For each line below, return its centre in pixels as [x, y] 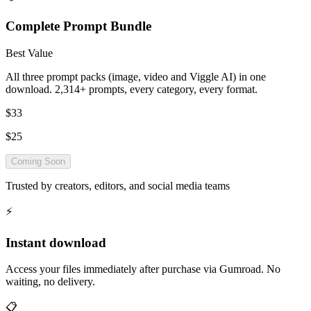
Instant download [56, 242]
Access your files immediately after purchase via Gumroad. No [143, 269]
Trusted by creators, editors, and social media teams [118, 185]
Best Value [29, 53]
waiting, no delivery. [50, 282]
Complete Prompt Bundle [78, 26]
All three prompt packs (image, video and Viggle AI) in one [136, 76]
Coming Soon [38, 161]
